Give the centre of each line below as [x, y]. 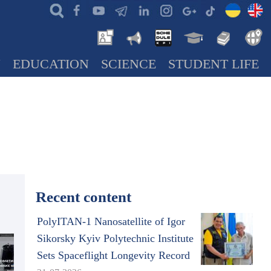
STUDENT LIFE [214, 64]
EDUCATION [51, 64]
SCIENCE [129, 64]
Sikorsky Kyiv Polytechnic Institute [115, 238]
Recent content [83, 197]
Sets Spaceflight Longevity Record [113, 255]
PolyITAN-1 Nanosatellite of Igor [111, 221]
